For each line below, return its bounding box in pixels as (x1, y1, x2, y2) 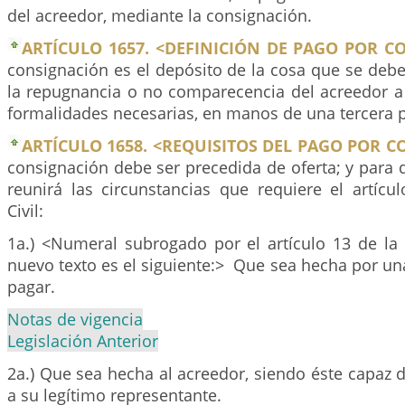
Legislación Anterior (7, 330, 158, 352)
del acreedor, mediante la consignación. (7, 5, 312, 26)
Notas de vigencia (7, 308, 143, 330)
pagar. (7, 276, 55, 297)
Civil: (7, 200, 43, 221)
